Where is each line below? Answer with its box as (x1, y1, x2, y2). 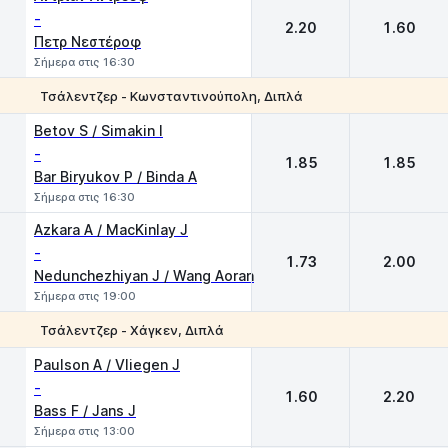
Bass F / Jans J (34, 402, 136, 419)
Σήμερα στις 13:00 (34, 424, 135, 438)
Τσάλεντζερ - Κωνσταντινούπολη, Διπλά (40, 87, 303, 104)
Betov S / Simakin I (34, 122, 163, 139)
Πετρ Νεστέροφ (34, 33, 141, 50)
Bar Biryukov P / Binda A (34, 168, 197, 185)
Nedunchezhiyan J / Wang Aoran (34, 267, 254, 284)
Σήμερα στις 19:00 (34, 289, 136, 303)
